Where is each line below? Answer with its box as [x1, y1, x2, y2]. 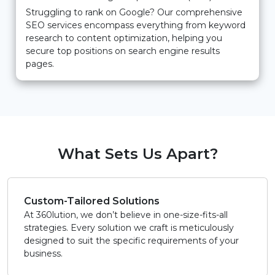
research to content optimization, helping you [26, 33, 222, 44]
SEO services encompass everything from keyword [26, 20, 246, 31]
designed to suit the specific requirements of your [24, 235, 239, 247]
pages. [26, 58, 54, 70]
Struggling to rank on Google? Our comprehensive [26, 7, 242, 18]
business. [24, 248, 63, 260]
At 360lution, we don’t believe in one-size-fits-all [24, 209, 228, 221]
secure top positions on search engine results [26, 45, 220, 57]
